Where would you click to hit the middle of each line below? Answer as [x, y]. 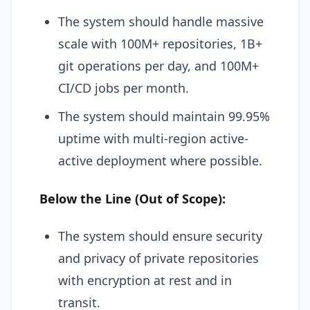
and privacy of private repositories [158, 258]
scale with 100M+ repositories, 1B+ [160, 44]
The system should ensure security [160, 236]
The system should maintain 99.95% [164, 116]
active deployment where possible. [160, 161]
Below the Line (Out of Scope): [133, 198]
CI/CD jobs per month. [124, 88]
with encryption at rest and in [145, 280]
